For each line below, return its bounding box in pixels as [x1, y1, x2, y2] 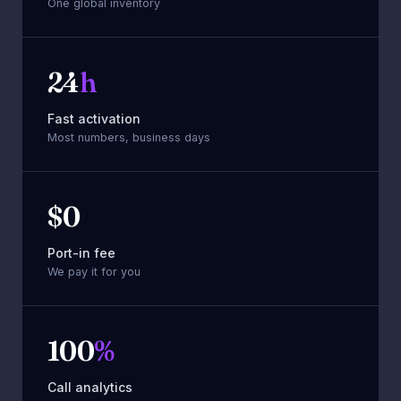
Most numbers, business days [47, 130, 210, 144]
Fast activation [47, 110, 141, 126]
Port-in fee [47, 244, 115, 260]
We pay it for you [47, 264, 141, 278]
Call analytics [47, 379, 132, 395]
